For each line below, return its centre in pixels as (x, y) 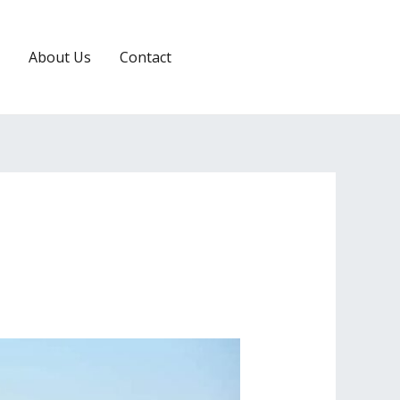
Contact (146, 57)
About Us (60, 57)
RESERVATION (270, 57)
